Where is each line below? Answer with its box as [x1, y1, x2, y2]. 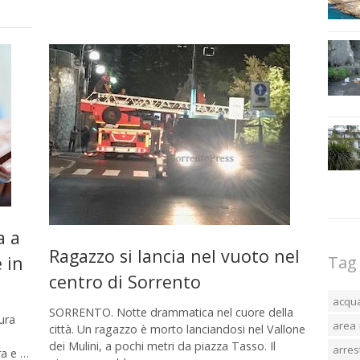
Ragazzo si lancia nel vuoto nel [48, 244, 300, 268]
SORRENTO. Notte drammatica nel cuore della [48, 304, 293, 320]
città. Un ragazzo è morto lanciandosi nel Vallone [48, 321, 305, 337]
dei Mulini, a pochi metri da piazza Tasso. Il [48, 337, 276, 354]
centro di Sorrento [48, 270, 201, 294]
